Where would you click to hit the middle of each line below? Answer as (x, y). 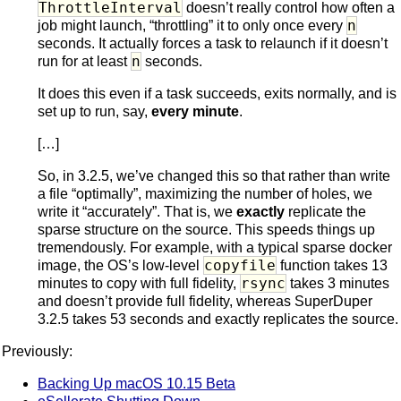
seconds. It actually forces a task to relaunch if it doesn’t (213, 43)
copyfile (240, 265)
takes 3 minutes (338, 283)
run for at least (84, 61)
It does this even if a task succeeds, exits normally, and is (217, 93)
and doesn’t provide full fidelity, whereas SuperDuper (205, 301)
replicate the (325, 211)
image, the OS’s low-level (120, 265)
